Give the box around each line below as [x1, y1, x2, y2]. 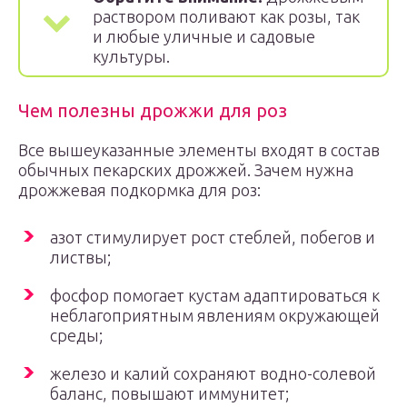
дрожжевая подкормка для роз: [18, 181, 261, 199]
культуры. [93, 47, 170, 65]
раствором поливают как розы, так [93, 7, 360, 25]
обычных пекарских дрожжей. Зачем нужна [18, 161, 353, 179]
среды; [50, 326, 103, 344]
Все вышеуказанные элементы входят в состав [18, 141, 380, 159]
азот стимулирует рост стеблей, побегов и [50, 228, 375, 246]
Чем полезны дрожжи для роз [18, 100, 287, 121]
